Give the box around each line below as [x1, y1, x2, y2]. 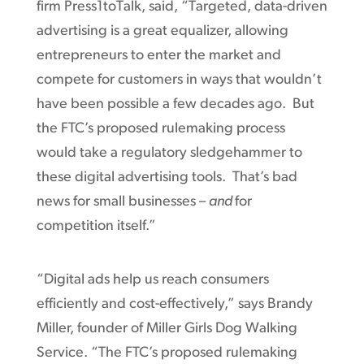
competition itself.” [36, 218, 156, 234]
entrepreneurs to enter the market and [36, 47, 281, 63]
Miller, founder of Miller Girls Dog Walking [36, 320, 297, 336]
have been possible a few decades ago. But [36, 96, 314, 112]
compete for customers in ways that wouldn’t [36, 71, 322, 88]
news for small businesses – [36, 193, 209, 210]
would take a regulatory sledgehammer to [36, 145, 302, 161]
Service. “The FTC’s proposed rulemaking [36, 344, 297, 361]
